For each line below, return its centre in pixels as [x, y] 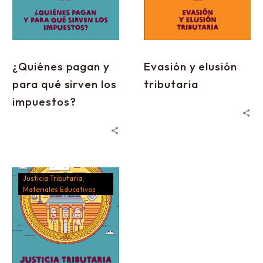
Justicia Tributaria [53, 178]
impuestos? [44, 102]
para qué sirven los [65, 84]
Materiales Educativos [59, 190]
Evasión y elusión [191, 66]
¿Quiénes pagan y [61, 66]
